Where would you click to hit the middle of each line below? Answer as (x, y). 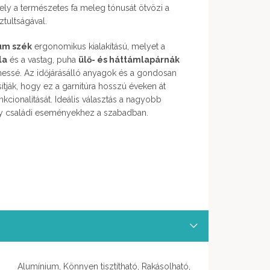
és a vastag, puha (43, 59)
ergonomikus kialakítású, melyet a (99, 46)
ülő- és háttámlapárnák (129, 59)
